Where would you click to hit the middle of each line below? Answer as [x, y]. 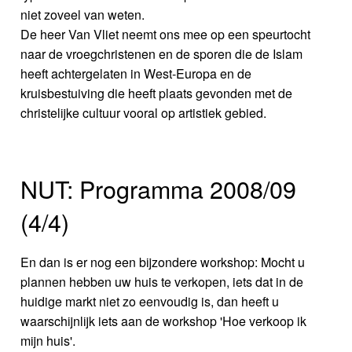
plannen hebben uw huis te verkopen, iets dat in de [162, 282]
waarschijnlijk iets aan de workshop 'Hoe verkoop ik [164, 321]
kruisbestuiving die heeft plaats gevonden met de [157, 93]
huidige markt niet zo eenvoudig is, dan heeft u [150, 302]
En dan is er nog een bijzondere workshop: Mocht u [163, 262]
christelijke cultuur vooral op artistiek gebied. [144, 113]
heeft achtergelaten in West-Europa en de [136, 74]
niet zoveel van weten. [83, 15]
